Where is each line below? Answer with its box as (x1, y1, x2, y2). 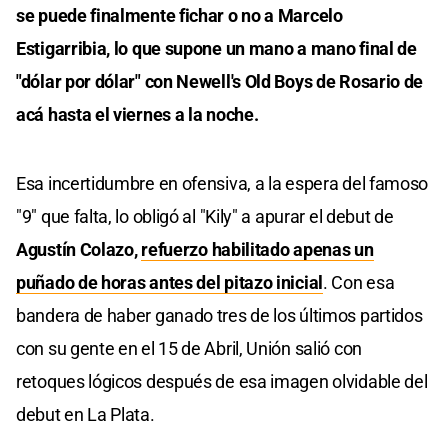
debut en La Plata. (16, 403, 155, 425)
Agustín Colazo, (16, 238, 142, 260)
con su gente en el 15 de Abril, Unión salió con (16, 337, 362, 359)
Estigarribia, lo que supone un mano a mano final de (16, 37, 417, 59)
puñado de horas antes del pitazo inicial (16, 271, 324, 293)
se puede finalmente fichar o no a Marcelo (16, 4, 343, 26)
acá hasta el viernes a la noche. (16, 103, 259, 125)
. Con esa (323, 271, 395, 293)
